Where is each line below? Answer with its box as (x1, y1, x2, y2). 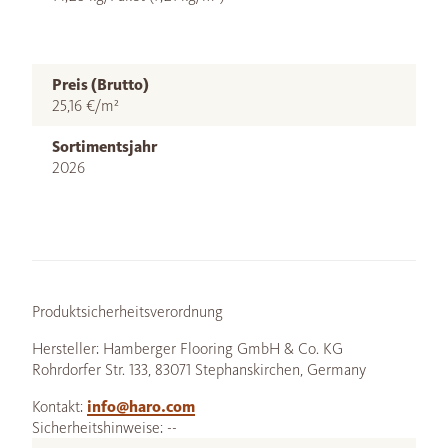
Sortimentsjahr (52, 136, 157, 156)
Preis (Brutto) (52, 74, 149, 94)
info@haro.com (87, 396, 195, 416)
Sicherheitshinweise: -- (32, 417, 177, 437)
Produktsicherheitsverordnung (32, 301, 223, 321)
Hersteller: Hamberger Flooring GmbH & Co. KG (32, 338, 343, 358)
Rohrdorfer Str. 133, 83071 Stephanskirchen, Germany (32, 359, 366, 379)
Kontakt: (32, 396, 87, 416)
